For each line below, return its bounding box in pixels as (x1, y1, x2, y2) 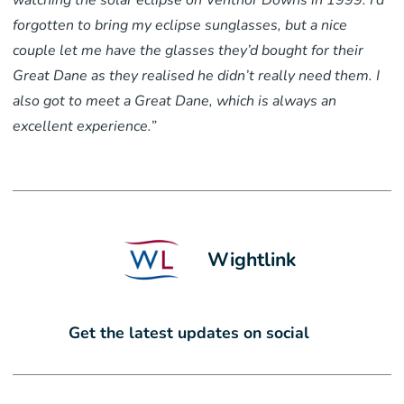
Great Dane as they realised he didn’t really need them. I (13, 66, 381, 87)
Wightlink (207, 246, 297, 274)
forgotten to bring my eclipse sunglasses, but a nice (13, 15, 348, 36)
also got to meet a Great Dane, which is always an (13, 91, 337, 112)
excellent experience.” (13, 116, 157, 137)
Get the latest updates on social (69, 321, 310, 344)
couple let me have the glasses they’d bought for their (13, 41, 364, 61)
